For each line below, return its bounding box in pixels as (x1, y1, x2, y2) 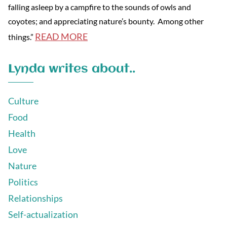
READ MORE (35, 30, 88, 42)
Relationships (8, 192, 63, 204)
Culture (8, 95, 39, 106)
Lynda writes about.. (8, 62, 135, 75)
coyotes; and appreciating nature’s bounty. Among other (8, 16, 204, 26)
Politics (8, 176, 38, 187)
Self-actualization (8, 208, 78, 220)
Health (8, 127, 35, 139)
